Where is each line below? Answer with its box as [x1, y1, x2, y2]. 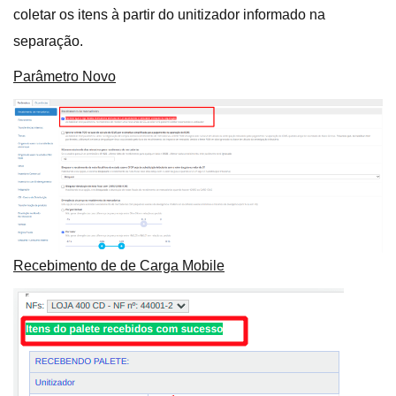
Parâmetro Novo [13, 69, 116, 84]
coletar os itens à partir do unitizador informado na [13, 7, 325, 22]
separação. [13, 34, 83, 49]
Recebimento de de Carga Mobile [13, 257, 225, 273]
